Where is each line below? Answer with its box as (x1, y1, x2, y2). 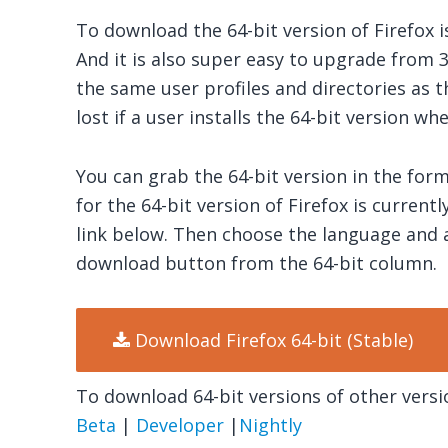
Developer (135, 413, 224, 437)
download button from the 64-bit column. (75, 251, 437, 275)
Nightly (238, 413, 302, 437)
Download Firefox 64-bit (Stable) (134, 328, 413, 352)
